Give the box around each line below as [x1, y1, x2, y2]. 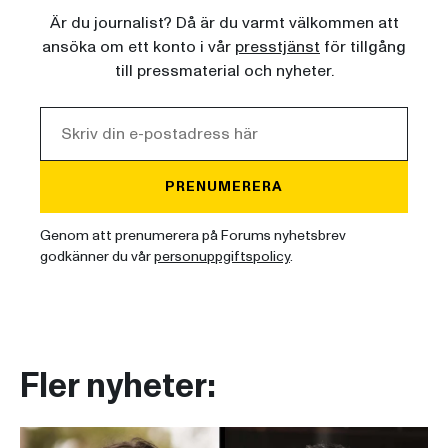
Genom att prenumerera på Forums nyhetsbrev [40, 226, 346, 246]
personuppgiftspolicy [154, 247, 290, 267]
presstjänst [235, 36, 320, 59]
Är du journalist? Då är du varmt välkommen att [49, 12, 399, 35]
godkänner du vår [40, 247, 154, 267]
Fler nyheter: [20, 363, 216, 411]
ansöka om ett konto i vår [42, 36, 235, 59]
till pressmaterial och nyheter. [114, 60, 334, 83]
